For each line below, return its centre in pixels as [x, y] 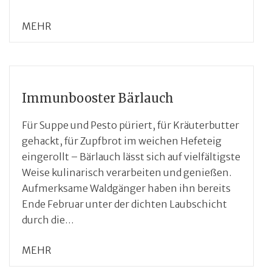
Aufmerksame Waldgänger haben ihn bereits [126, 188]
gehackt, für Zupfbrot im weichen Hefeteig [122, 141]
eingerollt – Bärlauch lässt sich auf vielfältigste [131, 156]
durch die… [48, 219]
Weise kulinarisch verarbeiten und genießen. [127, 172]
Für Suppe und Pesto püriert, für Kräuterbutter [131, 125]
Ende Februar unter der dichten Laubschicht [124, 204]
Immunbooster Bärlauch [98, 98]
